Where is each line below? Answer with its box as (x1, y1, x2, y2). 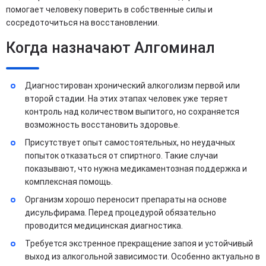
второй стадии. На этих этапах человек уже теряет (25, 94, 228, 103)
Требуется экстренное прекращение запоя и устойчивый (25, 239, 253, 248)
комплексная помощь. (25, 177, 113, 186)
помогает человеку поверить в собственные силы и (6, 5, 213, 14)
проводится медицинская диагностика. (25, 221, 183, 230)
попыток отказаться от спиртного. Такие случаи (25, 151, 218, 160)
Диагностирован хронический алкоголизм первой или (25, 81, 240, 90)
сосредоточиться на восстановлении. (6, 18, 159, 27)
